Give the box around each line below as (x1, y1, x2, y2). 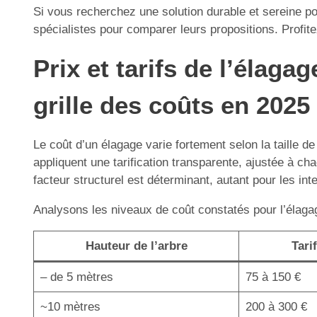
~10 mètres (40, 300, 100, 313)
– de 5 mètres (40, 270, 113, 284)
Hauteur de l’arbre (85, 239, 188, 253)
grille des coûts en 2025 (33, 91, 310, 119)
